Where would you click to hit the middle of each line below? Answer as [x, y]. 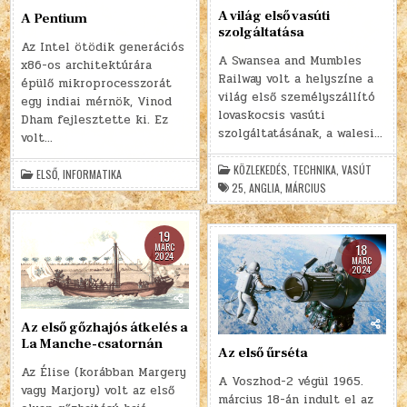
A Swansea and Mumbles [290, 61]
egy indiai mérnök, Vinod [97, 102]
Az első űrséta [263, 352]
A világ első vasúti [274, 16]
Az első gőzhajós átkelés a [105, 328]
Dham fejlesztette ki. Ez [95, 120]
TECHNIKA [315, 170]
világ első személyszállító [297, 98]
